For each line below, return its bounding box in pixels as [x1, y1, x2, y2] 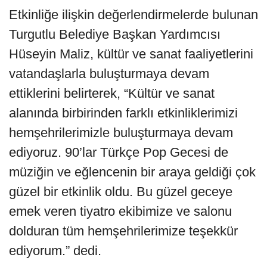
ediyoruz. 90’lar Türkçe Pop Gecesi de [9, 145, 228, 160]
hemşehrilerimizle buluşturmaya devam [9, 125, 233, 141]
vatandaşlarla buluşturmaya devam [9, 66, 209, 82]
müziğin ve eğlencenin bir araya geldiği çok [9, 164, 256, 180]
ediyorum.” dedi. [9, 243, 101, 259]
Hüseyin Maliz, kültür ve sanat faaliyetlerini [9, 46, 253, 62]
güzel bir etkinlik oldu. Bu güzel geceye [9, 184, 232, 200]
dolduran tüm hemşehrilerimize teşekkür [9, 223, 238, 239]
